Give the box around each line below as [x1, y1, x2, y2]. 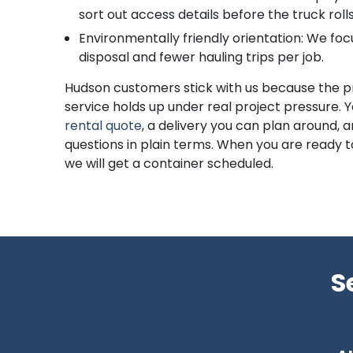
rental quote [65, 117, 143, 135]
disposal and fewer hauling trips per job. [79, 48, 325, 66]
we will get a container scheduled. [65, 154, 274, 173]
